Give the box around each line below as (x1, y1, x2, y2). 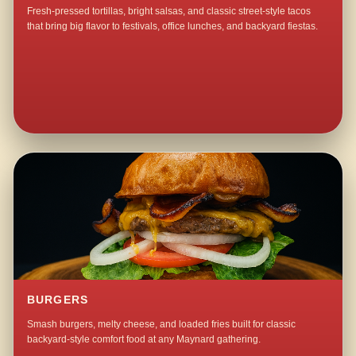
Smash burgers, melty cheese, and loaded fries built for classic (27, 319, 296, 331)
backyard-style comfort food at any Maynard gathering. (27, 334, 261, 346)
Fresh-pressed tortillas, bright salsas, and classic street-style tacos (27, 6, 311, 17)
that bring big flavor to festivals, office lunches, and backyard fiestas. (27, 21, 319, 33)
